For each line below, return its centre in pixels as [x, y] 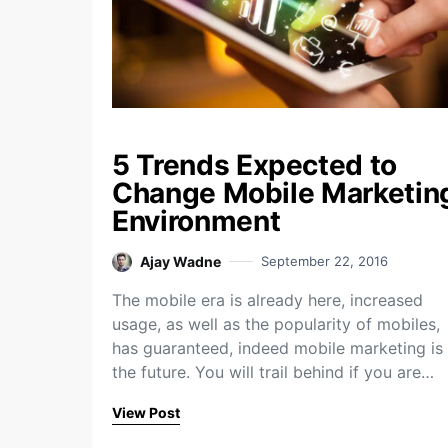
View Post [146, 412]
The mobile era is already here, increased [267, 300]
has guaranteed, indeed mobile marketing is [277, 348]
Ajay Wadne [180, 261]
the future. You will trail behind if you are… [273, 372]
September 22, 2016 [324, 261]
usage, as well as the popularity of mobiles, [276, 324]
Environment [196, 221]
